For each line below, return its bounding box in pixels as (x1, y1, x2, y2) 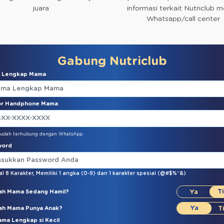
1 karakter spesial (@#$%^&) (108, 171, 186, 176)
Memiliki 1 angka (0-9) (35, 171, 97, 176)
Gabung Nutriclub (57, 55, 167, 67)
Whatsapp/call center (146, 15, 220, 22)
